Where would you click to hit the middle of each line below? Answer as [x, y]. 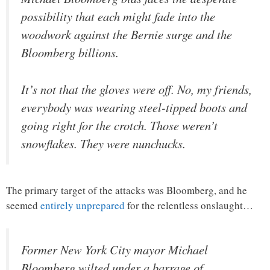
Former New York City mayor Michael [115, 249]
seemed [23, 206]
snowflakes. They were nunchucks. [103, 143]
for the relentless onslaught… [189, 206]
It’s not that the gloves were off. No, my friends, [137, 89]
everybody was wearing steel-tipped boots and [134, 107]
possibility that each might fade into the [118, 16]
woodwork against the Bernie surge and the [127, 34]
